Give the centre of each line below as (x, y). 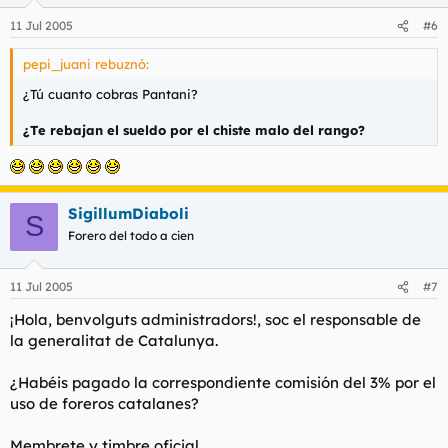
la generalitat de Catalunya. (114, 341)
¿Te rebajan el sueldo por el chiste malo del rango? (194, 130)
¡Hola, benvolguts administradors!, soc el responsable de (215, 320)
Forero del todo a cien (131, 235)
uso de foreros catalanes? (104, 404)
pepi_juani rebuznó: (86, 64)
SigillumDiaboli (128, 213)
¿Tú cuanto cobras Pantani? (110, 94)
